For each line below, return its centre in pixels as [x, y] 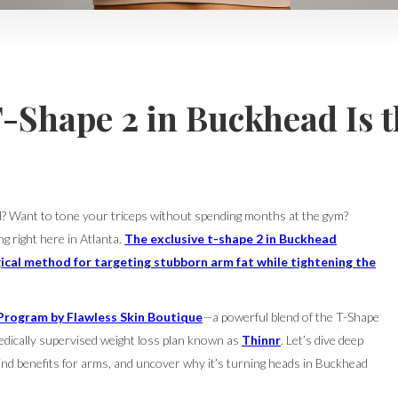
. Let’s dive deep [322, 340]
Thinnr [261, 340]
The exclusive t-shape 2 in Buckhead [231, 239]
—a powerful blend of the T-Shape [291, 317]
